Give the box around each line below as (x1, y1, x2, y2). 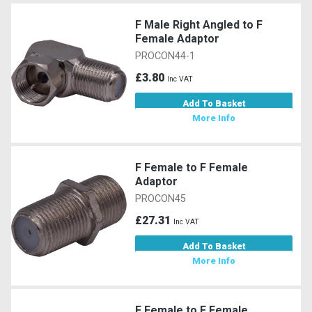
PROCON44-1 (135, 49, 196, 62)
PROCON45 (135, 192, 187, 205)
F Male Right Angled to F (135, 17, 263, 31)
